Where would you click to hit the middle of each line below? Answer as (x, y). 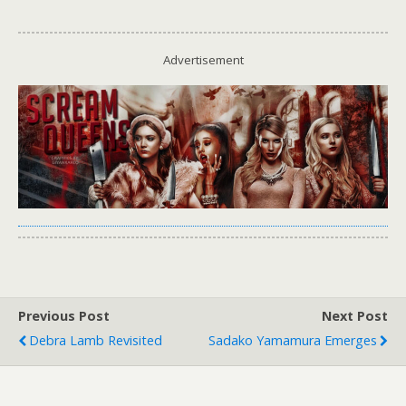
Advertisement (203, 59)
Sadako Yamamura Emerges (293, 341)
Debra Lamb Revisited (96, 341)
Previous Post (64, 316)
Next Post (355, 316)
